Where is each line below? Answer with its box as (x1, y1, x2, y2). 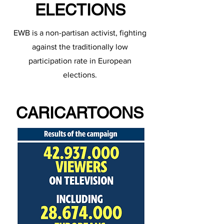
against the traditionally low (31, 42, 128, 51)
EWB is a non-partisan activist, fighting (13, 28, 146, 37)
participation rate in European (28, 56, 131, 65)
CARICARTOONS (16, 103, 143, 122)
